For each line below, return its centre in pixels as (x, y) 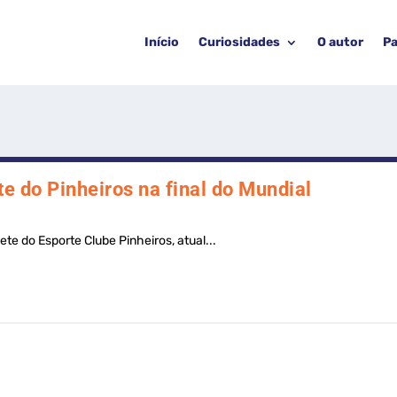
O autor (340, 42)
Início (161, 42)
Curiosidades (239, 42)
